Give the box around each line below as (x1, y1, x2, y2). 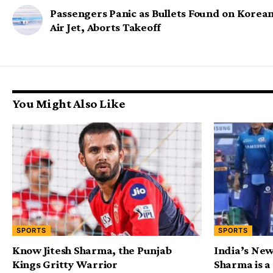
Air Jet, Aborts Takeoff (50, 20, 161, 34)
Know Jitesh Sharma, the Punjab (12, 244, 172, 257)
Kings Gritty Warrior (12, 258, 118, 271)
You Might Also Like (12, 96, 126, 111)
